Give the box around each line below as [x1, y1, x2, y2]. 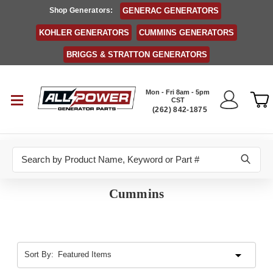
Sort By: [24, 250, 54, 260]
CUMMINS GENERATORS [139, 28, 235, 38]
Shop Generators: [49, 6, 113, 15]
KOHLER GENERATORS [38, 28, 129, 38]
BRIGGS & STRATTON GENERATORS [66, 49, 207, 59]
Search [12, 147, 40, 158]
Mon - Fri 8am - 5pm [146, 88, 210, 96]
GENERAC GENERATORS [122, 6, 219, 16]
